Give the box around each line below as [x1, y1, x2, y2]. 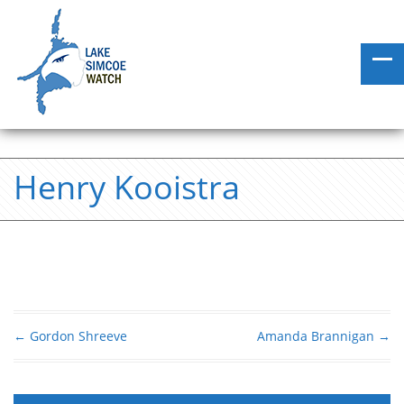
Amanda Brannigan [257, 327, 378, 344]
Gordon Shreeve [26, 327, 127, 344]
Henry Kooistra [14, 165, 240, 209]
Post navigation [14, 342, 181, 374]
